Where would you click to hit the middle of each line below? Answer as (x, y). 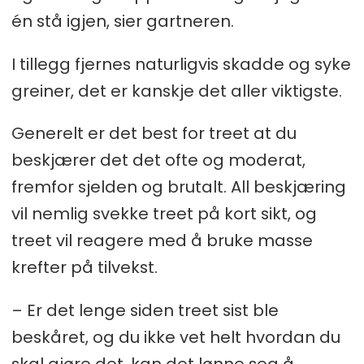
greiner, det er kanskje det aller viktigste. (176, 91)
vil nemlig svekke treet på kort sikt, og (164, 214)
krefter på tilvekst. (84, 268)
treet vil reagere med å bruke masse (162, 241)
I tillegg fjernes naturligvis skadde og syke (181, 64)
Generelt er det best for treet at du (154, 134)
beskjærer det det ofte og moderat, (158, 160)
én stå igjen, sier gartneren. (122, 21)
